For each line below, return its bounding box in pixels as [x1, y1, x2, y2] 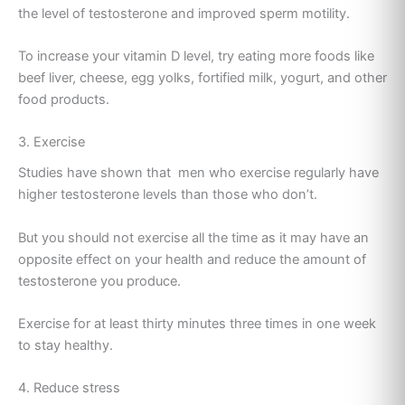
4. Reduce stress [18, 380, 120, 397]
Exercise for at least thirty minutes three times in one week [18, 316, 376, 333]
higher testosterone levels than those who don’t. [18, 186, 317, 203]
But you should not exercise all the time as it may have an [18, 229, 369, 246]
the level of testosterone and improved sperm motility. [18, 5, 350, 22]
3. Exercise [18, 134, 89, 151]
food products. [18, 90, 109, 108]
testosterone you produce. [18, 272, 184, 289]
